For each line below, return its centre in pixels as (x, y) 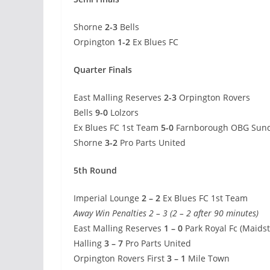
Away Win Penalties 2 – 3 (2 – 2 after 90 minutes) (166, 213)
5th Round (95, 171)
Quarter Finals (103, 70)
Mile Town (208, 259)
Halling (88, 243)
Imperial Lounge (108, 198)
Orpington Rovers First (120, 259)
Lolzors (123, 113)
